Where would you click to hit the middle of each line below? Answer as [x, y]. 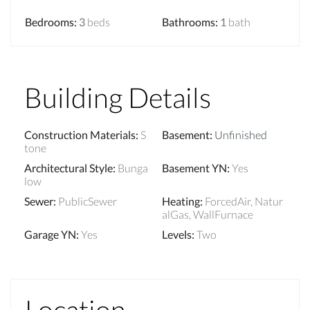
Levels [177, 234]
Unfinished [241, 134]
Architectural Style [69, 167]
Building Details [118, 97]
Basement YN [194, 167]
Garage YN [50, 234]
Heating [181, 201]
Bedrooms [49, 21]
